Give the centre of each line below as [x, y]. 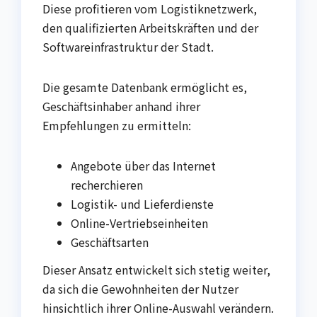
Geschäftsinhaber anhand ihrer [121, 106]
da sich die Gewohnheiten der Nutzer [140, 289]
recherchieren [107, 184]
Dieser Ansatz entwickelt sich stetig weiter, [156, 270]
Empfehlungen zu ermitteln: [117, 125]
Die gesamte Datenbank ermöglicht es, [145, 87]
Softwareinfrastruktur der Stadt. [128, 46]
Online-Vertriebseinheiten [139, 223]
